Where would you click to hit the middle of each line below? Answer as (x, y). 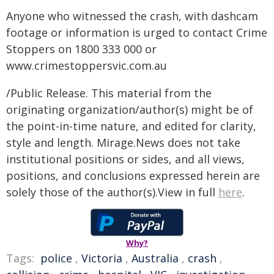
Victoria (102, 258)
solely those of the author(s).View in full (112, 192)
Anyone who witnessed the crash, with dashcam (132, 16)
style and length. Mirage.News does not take (123, 143)
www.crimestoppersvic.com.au (87, 65)
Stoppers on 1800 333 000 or (81, 49)
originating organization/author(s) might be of (130, 109)
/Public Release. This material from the (109, 93)
